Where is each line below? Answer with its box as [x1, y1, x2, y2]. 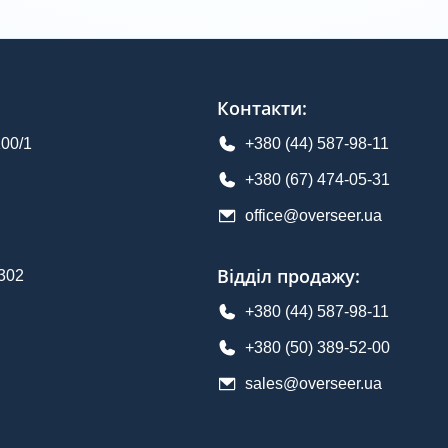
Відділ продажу [216, 264, 355, 289]
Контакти [216, 96, 302, 121]
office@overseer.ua [244, 207, 382, 225]
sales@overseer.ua [244, 375, 382, 393]
